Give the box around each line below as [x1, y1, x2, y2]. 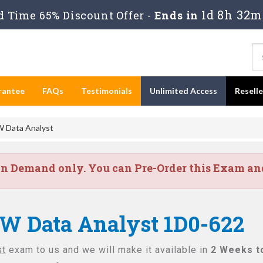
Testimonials [81, 86, 132, 96]
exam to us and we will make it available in [6, 244, 211, 255]
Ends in [151, 8, 202, 22]
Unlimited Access [150, 86, 217, 96]
